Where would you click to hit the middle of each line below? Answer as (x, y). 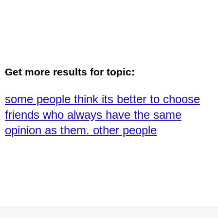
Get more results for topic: (70, 72)
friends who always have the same (93, 114)
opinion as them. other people (81, 130)
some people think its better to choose (102, 99)
